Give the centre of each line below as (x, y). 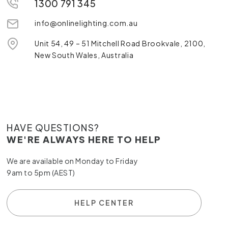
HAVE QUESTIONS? (53, 127)
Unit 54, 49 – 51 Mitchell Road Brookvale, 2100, (120, 43)
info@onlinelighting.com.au (86, 23)
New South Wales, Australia (84, 55)
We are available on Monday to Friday (73, 161)
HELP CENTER (104, 202)
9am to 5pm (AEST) (41, 172)
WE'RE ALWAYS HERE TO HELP (84, 139)
